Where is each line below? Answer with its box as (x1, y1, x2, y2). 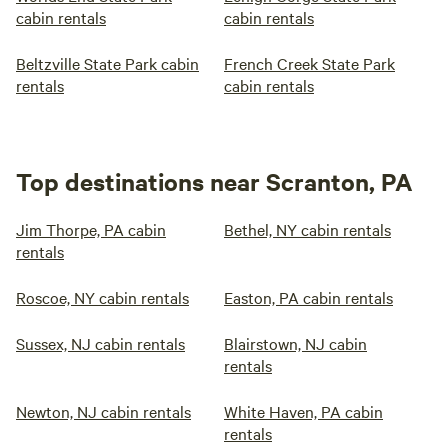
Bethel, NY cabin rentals (224, 218, 391, 240)
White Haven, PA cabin (224, 400, 383, 422)
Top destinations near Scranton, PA (16, 165, 413, 197)
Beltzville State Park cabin (16, 52, 199, 74)
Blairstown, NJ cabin (224, 332, 367, 354)
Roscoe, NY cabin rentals (16, 286, 189, 308)
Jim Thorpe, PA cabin (16, 218, 166, 240)
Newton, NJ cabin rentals (16, 400, 191, 422)
